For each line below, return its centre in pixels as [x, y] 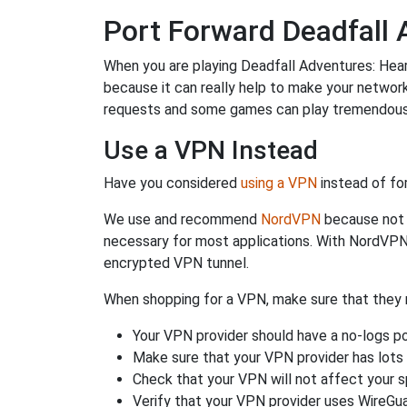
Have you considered [172, 183]
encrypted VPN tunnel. [176, 263]
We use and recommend [182, 219]
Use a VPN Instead [211, 150]
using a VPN [279, 183]
